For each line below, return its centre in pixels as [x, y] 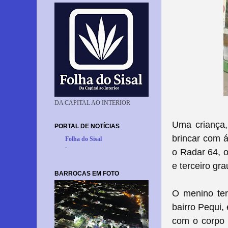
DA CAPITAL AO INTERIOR [92, 103]
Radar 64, [199, 152]
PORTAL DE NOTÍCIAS [87, 126]
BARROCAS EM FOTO [87, 173]
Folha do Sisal [83, 139]
